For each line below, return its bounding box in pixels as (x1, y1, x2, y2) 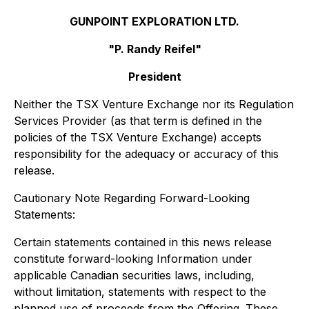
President (128, 70, 181, 83)
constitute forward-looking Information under (14, 252, 252, 266)
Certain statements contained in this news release (14, 235, 272, 249)
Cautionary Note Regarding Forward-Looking (14, 191, 250, 205)
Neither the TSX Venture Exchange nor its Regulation (14, 97, 294, 111)
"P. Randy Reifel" (108, 42, 201, 56)
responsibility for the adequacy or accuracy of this (14, 147, 279, 161)
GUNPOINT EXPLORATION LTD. (70, 14, 239, 28)
